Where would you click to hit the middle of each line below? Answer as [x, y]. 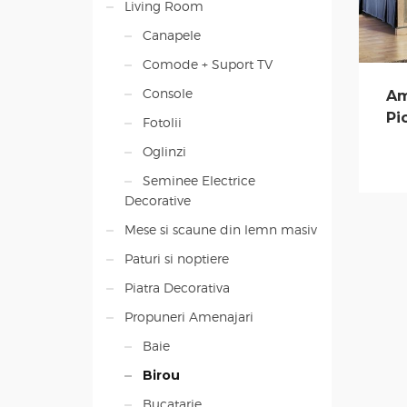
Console [168, 93]
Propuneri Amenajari [189, 317]
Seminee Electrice [199, 180]
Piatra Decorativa [177, 288]
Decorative [158, 200]
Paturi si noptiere [177, 258]
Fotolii [162, 122]
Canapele [172, 35]
